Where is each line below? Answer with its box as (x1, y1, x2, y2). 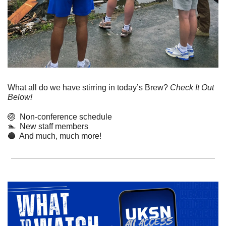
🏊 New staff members (8, 122, 88, 131)
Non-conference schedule (16, 112, 112, 122)
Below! (8, 93, 32, 102)
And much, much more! (16, 132, 103, 141)
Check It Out (170, 83, 214, 92)
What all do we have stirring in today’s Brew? (8, 83, 170, 92)
